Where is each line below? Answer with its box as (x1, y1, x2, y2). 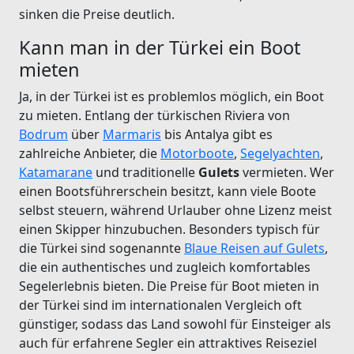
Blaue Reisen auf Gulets (184, 239, 325, 257)
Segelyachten (240, 144, 320, 162)
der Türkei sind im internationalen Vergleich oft (19, 296, 302, 314)
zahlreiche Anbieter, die (19, 144, 160, 162)
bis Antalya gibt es (161, 125, 273, 143)
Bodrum (19, 125, 68, 143)
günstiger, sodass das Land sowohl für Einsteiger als (19, 314, 331, 333)
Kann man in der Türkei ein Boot (19, 34, 300, 60)
